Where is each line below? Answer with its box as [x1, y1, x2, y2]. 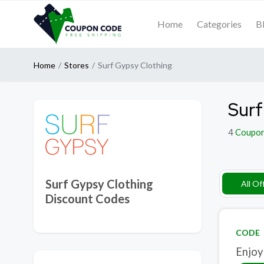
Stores [64, 60, 89, 70]
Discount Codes [45, 192, 130, 206]
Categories [197, 18, 242, 29]
